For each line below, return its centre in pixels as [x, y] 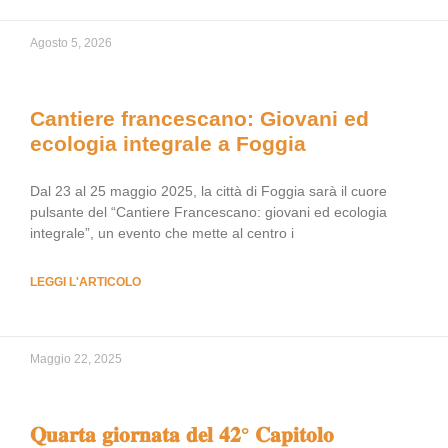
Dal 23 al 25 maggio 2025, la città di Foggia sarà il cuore [208, 191]
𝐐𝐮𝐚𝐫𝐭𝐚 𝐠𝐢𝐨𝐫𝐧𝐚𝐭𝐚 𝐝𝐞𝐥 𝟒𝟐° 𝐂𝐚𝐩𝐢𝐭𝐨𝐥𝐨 [182, 434]
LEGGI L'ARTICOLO [85, 282]
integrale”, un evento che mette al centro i [162, 233]
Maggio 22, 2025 [76, 359]
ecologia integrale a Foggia [168, 143]
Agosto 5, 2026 [71, 43]
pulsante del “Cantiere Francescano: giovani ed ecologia [208, 212]
